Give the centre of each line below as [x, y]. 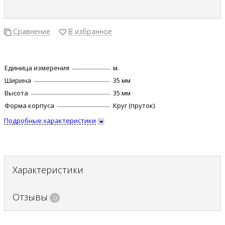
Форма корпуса [29, 106]
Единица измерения [37, 68]
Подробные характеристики [50, 121]
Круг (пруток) [134, 106]
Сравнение [32, 32]
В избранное [90, 32]
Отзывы [30, 197]
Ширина [18, 81]
